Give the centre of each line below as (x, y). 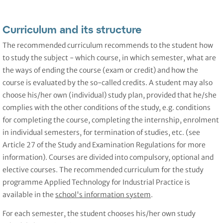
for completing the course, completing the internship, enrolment (111, 120)
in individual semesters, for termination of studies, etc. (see (101, 133)
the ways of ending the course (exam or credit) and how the (100, 70)
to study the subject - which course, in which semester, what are (109, 58)
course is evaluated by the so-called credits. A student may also (108, 83)
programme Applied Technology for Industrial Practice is (96, 182)
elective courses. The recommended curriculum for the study (103, 170)
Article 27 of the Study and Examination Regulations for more (104, 145)
